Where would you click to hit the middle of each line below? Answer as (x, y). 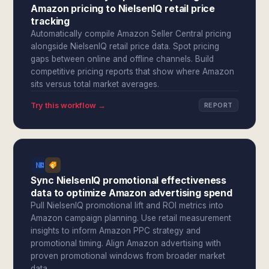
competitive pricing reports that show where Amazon (133, 71)
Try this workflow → (68, 105)
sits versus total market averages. (95, 84)
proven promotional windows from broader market (128, 256)
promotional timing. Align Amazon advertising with (126, 243)
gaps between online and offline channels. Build (122, 59)
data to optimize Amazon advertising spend (131, 193)
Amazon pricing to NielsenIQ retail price (123, 9)
